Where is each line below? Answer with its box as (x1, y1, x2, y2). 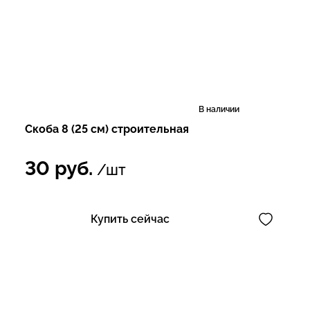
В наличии (199, 104, 239, 114)
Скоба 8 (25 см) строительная (25, 122, 189, 136)
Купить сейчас (91, 212, 170, 226)
